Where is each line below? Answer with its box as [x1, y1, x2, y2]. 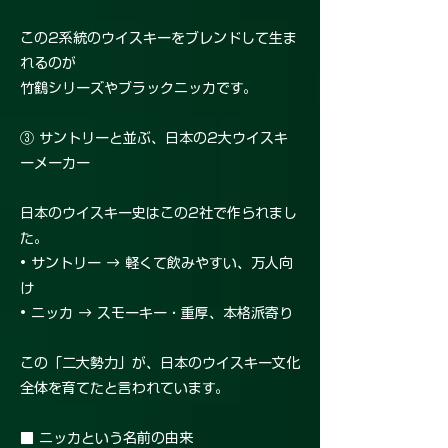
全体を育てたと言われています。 [20, 381, 229, 396]
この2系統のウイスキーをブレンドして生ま [20, 31, 297, 46]
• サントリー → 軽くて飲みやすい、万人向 [20, 256, 293, 271]
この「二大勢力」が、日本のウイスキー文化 [20, 356, 300, 371]
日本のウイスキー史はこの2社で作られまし [20, 206, 297, 221]
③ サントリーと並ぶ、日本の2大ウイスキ [20, 131, 288, 146]
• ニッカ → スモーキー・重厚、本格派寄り [20, 306, 293, 321]
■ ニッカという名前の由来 [20, 431, 193, 446]
